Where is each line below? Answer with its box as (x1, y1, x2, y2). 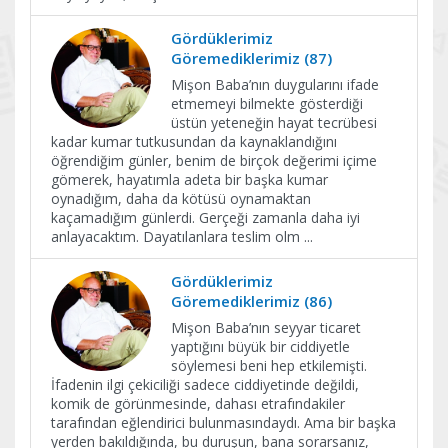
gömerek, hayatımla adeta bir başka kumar (51, 170, 328, 189)
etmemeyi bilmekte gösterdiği (171, 94, 363, 113)
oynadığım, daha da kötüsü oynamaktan (51, 189, 311, 208)
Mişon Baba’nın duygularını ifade (171, 75, 379, 94)
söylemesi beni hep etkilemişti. (171, 356, 367, 375)
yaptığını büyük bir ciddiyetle (171, 337, 350, 356)
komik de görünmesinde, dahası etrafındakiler (51, 394, 345, 413)
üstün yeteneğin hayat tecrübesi (171, 113, 377, 132)
